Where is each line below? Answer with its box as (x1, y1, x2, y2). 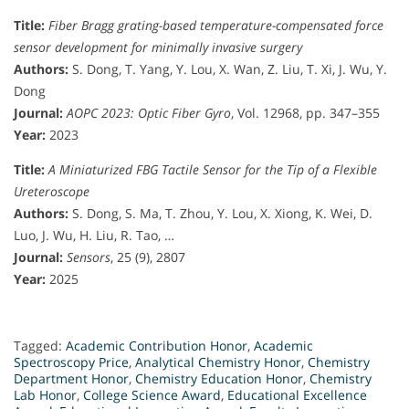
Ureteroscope (14, 182, 89, 200)
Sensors (67, 247, 110, 266)
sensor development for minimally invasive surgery (14, 37, 302, 56)
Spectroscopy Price (14, 352, 129, 371)
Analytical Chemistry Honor (135, 352, 301, 371)
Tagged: (14, 336, 66, 354)
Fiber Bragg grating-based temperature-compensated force (48, 16, 383, 34)
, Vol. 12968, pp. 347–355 (231, 103, 380, 121)
